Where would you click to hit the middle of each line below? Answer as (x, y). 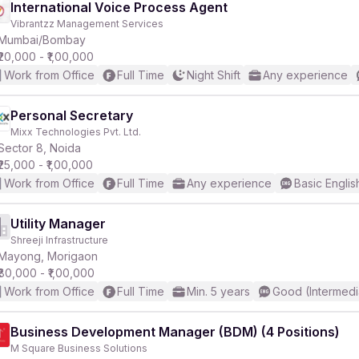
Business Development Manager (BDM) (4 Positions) (175, 332)
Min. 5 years (218, 291)
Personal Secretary (72, 115)
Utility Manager (58, 224)
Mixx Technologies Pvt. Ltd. (76, 132)
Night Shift (214, 75)
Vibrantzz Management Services (87, 24)
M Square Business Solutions (79, 348)
